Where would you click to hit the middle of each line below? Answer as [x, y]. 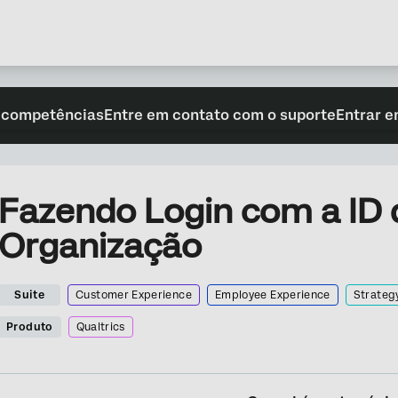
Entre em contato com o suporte [219, 115]
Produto [30, 327]
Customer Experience [134, 295]
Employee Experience [272, 295]
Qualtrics [100, 327]
